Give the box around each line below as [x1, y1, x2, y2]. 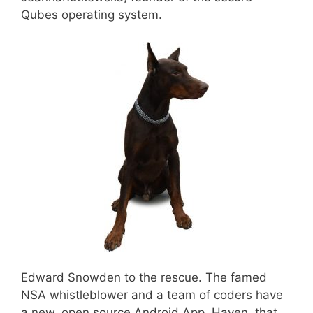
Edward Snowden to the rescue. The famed [21, 270, 267, 285]
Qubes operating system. [21, 8, 162, 22]
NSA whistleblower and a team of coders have [21, 288, 283, 303]
